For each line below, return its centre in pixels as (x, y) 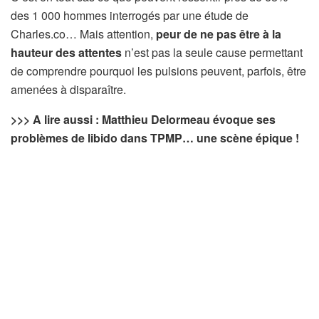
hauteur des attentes (66, 53)
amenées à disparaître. (68, 90)
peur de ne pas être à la (217, 34)
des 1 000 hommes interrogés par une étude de (130, 16)
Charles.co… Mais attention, (82, 34)
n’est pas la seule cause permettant (212, 53)
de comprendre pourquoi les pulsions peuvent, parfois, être (158, 71)
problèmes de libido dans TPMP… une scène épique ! (155, 138)
